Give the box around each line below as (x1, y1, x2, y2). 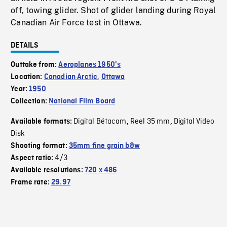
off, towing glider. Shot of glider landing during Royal (11, 6, 216, 16)
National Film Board (49, 97, 116, 106)
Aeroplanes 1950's (58, 61, 121, 69)
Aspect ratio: (11, 154, 55, 163)
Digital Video (173, 117, 215, 127)
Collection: (11, 97, 49, 106)
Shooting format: (11, 142, 69, 150)
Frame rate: (11, 178, 52, 187)
